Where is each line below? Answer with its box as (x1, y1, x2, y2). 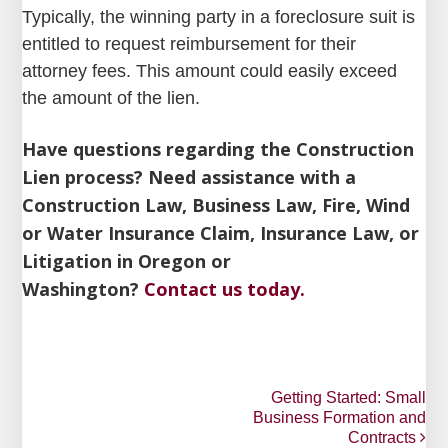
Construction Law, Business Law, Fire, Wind (22, 193, 411, 217)
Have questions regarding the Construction (22, 137, 415, 161)
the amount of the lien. (22, 88, 201, 108)
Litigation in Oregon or (22, 249, 232, 273)
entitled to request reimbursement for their (22, 34, 357, 54)
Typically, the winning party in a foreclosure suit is (22, 7, 416, 27)
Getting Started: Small (270, 389, 426, 406)
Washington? (22, 277, 145, 301)
